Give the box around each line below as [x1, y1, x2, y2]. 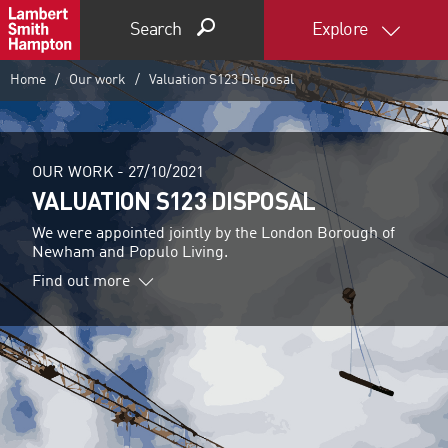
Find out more [32, 273, 130, 290]
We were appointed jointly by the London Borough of [32, 226, 395, 243]
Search [130, 21, 181, 39]
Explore [312, 21, 371, 39]
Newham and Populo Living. [32, 245, 228, 262]
